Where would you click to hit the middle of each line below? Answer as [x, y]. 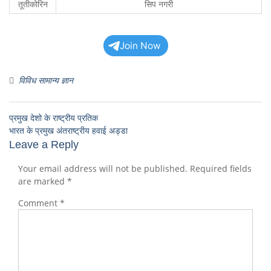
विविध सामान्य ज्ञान [46, 80]
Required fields [221, 168]
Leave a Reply [44, 145]
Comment [39, 203]
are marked [43, 181]
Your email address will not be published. [103, 168]
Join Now [140, 46]
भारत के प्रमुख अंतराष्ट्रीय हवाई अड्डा [68, 130]
